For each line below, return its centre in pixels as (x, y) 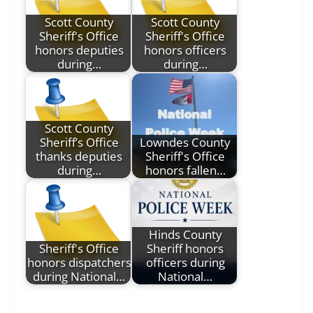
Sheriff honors (185, 248)
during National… (79, 276)
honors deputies (79, 50)
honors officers (185, 50)
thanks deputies (79, 156)
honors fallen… (185, 170)
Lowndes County (185, 142)
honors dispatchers (79, 262)
